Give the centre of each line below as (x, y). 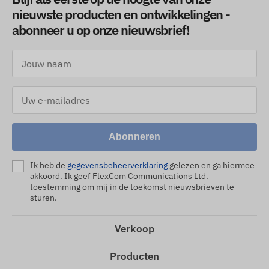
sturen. (44, 198)
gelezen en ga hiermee (211, 165)
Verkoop (134, 229)
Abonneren (134, 137)
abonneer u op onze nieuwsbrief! (101, 30)
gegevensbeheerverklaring (117, 165)
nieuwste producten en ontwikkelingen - (121, 14)
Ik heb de (49, 165)
